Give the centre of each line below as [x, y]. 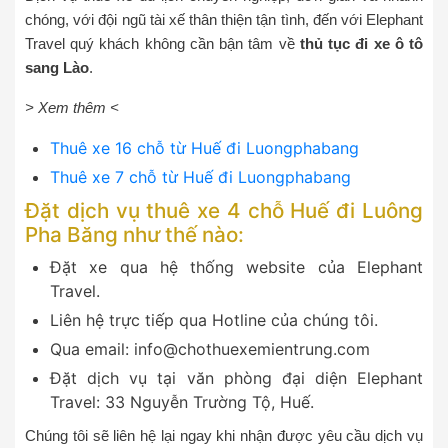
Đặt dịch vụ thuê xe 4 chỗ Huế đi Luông [224, 210]
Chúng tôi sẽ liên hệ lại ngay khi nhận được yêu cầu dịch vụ [224, 435]
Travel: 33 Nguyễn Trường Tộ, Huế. [182, 401]
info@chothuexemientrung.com [252, 348]
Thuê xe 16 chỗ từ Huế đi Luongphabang [204, 147]
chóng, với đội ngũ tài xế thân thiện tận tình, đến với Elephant [224, 19]
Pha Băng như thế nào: [134, 234]
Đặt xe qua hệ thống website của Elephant [236, 266]
